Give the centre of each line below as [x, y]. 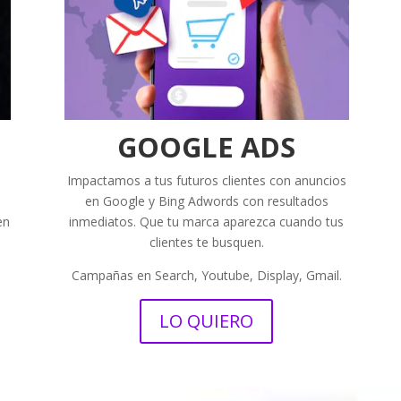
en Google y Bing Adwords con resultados [206, 200]
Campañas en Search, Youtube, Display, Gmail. [206, 275]
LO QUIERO [207, 320]
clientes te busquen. [206, 242]
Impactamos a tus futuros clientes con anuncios [206, 180]
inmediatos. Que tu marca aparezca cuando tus [207, 221]
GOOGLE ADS [207, 146]
